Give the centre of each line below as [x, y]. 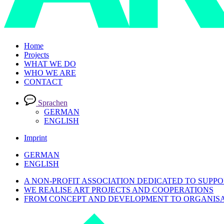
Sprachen [53, 102]
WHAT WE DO [50, 63]
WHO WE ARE [50, 72]
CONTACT [43, 81]
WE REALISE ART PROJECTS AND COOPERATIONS [119, 189]
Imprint [35, 137]
